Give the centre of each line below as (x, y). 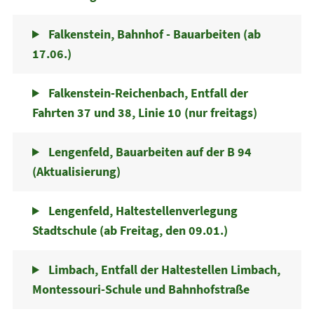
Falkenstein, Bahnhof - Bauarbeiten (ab (153, 34)
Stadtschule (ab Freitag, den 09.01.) (130, 230)
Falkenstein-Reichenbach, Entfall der (146, 93)
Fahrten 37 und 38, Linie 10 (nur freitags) (144, 112)
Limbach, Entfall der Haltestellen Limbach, (163, 269)
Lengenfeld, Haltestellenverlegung (141, 211)
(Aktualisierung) (76, 171)
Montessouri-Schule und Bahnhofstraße (141, 289)
